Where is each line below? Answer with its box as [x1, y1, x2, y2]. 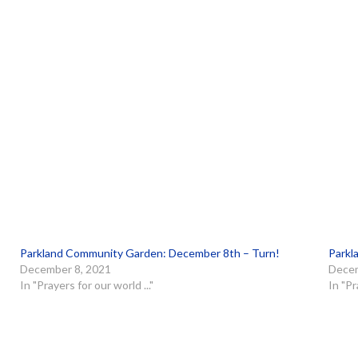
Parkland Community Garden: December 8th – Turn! [20, 246, 280, 260]
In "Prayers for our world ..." [20, 278, 154, 292]
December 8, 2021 [20, 262, 112, 276]
